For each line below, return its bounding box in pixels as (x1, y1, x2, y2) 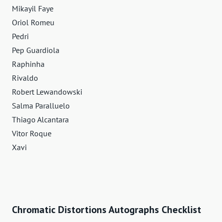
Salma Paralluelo (12, 101, 70, 111)
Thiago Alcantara (12, 114, 69, 125)
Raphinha (12, 59, 45, 69)
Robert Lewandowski (12, 87, 82, 97)
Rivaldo (12, 73, 38, 83)
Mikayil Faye (12, 3, 54, 14)
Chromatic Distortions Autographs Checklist (12, 203, 201, 217)
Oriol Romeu (12, 17, 55, 28)
